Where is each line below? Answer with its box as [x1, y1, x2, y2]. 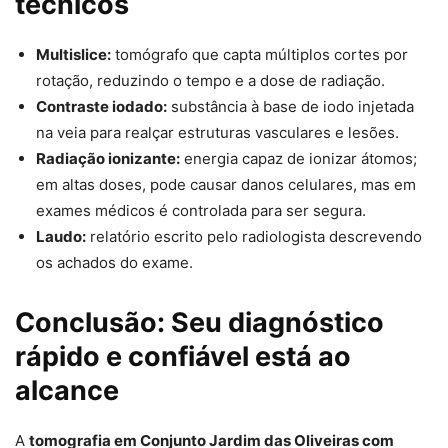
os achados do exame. [36, 253, 193, 273]
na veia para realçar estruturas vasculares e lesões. [36, 123, 399, 143]
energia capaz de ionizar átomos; [180, 149, 417, 169]
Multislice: [36, 45, 111, 65]
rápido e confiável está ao [15, 340, 351, 374]
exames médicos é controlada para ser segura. [36, 201, 366, 221]
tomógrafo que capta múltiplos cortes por [111, 45, 408, 65]
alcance [15, 374, 119, 408]
